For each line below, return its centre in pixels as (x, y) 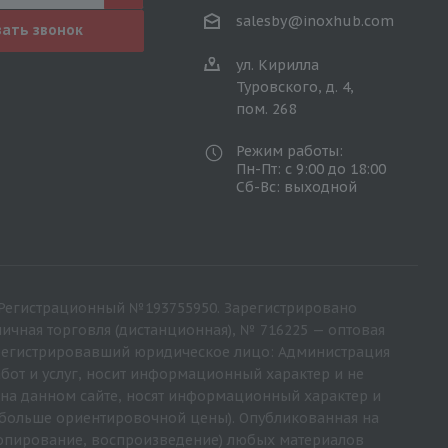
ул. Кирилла (277, 65)
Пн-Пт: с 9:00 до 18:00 (310, 169)
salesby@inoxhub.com (314, 21)
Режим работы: (289, 151)
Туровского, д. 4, (294, 87)
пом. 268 (265, 109)
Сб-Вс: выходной (296, 187)
